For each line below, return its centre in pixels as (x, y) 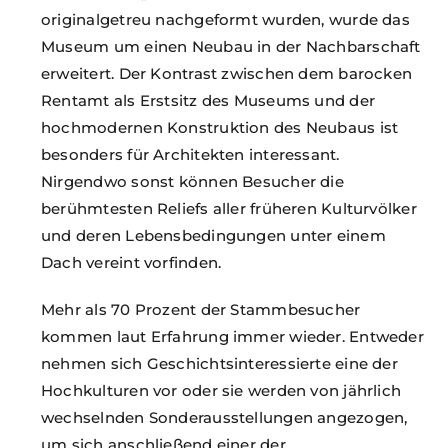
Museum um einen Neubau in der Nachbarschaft (231, 46)
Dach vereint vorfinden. (131, 262)
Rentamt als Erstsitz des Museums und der (208, 100)
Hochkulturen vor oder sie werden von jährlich (221, 390)
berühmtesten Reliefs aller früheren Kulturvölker (229, 208)
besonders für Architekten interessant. (190, 154)
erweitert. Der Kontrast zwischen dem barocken (227, 73)
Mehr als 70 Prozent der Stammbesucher (201, 309)
